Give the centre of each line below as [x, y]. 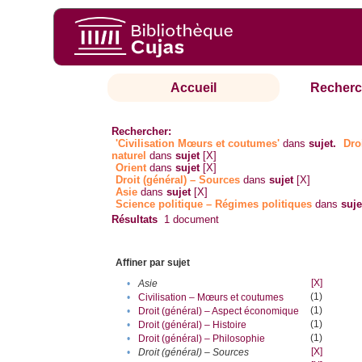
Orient [131, 168]
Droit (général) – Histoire [193, 325]
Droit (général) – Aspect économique [219, 311]
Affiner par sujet [153, 263]
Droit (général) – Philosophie [202, 339]
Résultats [135, 220]
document [195, 220]
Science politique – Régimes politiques [214, 204]
